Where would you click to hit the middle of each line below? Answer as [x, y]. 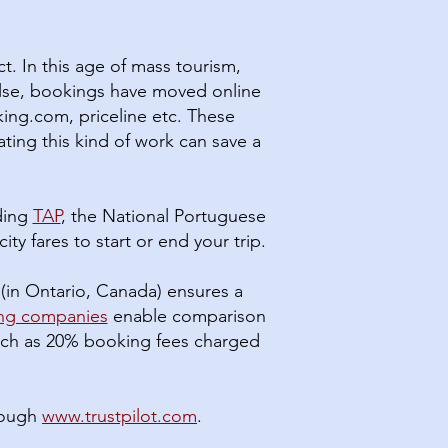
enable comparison [189, 316]
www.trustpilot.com [119, 416]
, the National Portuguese [163, 216]
